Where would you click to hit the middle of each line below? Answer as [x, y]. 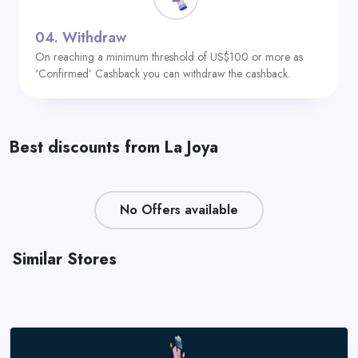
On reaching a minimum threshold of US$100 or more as [169, 57]
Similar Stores [64, 259]
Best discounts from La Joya [114, 147]
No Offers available [179, 210]
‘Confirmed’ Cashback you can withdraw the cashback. [163, 74]
